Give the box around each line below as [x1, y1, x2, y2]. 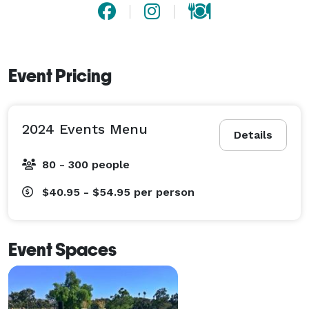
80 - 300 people [42, 157, 130, 171]
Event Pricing [8, 65, 112, 86]
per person [134, 185, 195, 199]
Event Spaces [8, 239, 117, 260]
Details [234, 128, 272, 141]
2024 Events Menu [22, 120, 148, 137]
